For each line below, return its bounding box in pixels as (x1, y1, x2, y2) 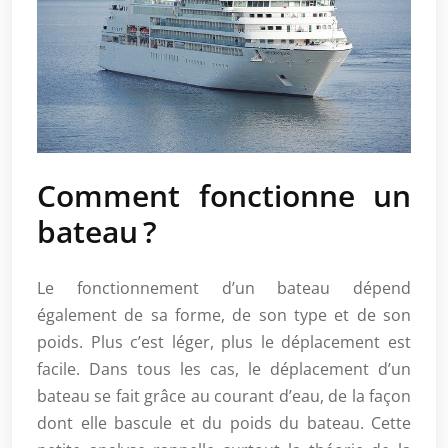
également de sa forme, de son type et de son (37, 303, 411, 326)
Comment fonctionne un (37, 174, 411, 216)
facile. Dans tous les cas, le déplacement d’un (37, 357, 411, 380)
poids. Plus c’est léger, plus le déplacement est (37, 330, 411, 353)
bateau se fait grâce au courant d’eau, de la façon (37, 384, 411, 407)
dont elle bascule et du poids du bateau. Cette (37, 411, 411, 434)
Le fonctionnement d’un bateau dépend (37, 276, 411, 299)
